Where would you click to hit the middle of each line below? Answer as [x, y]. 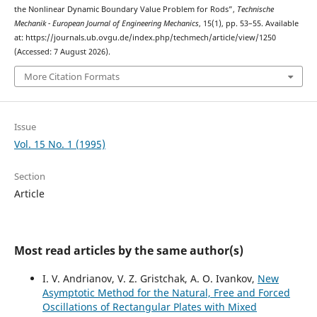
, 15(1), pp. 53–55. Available [248, 23]
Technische [255, 9]
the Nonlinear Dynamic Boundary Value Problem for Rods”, [125, 9]
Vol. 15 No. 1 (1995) [59, 144]
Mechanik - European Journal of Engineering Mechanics [106, 23]
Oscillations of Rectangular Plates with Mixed [149, 307]
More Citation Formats [71, 77]
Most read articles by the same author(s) [128, 251]
